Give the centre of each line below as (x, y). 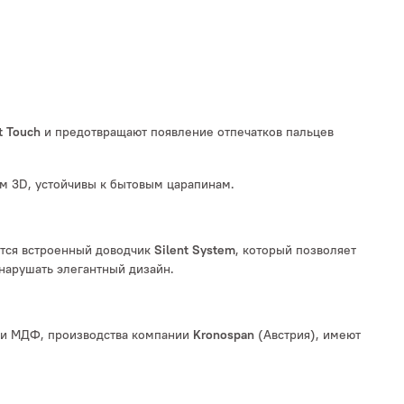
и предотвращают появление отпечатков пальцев (187, 132)
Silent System (195, 251)
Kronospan (224, 335)
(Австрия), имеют (308, 335)
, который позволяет (296, 250)
